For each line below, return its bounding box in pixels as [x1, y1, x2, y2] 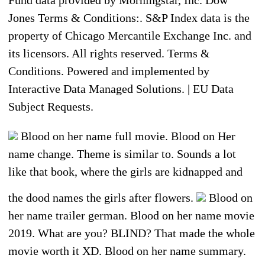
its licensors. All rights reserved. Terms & [8, 47, 210, 60]
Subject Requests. [8, 100, 93, 114]
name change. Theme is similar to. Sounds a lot [8, 147, 236, 161]
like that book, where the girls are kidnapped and [8, 165, 243, 179]
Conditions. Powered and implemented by [8, 64, 209, 78]
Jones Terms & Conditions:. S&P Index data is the [8, 11, 250, 25]
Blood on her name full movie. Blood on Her [18, 130, 235, 143]
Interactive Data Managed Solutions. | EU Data [8, 82, 234, 96]
